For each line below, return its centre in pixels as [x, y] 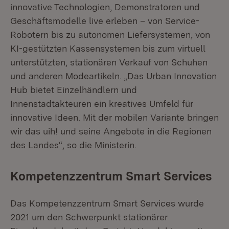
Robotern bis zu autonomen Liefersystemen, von [110, 35]
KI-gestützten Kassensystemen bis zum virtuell [108, 48]
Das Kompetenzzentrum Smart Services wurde [107, 203]
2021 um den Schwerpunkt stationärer [89, 217]
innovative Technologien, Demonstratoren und [105, 7]
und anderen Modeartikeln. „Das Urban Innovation [113, 76]
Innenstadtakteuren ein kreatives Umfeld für [102, 104]
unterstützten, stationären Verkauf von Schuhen [109, 62]
